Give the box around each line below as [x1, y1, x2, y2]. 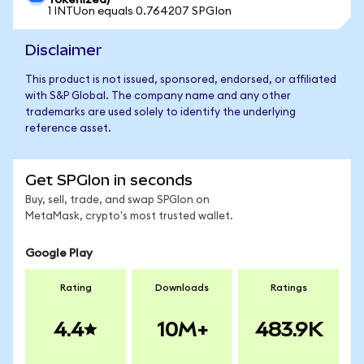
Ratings [270, 283, 307, 292]
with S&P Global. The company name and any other [25, 91, 291, 102]
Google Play [25, 248, 93, 259]
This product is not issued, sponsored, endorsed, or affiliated [25, 75, 336, 85]
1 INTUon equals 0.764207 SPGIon [48, 6, 232, 17]
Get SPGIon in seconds [25, 171, 193, 188]
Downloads [155, 283, 209, 292]
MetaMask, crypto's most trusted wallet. [25, 211, 233, 222]
